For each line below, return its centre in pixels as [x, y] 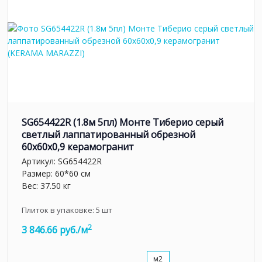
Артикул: [40, 161]
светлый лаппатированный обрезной [108, 134]
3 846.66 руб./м [55, 230]
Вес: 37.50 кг [46, 186]
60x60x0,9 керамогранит [78, 146]
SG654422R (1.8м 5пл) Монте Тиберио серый [123, 122]
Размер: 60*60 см [56, 174]
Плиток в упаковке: [59, 210]
